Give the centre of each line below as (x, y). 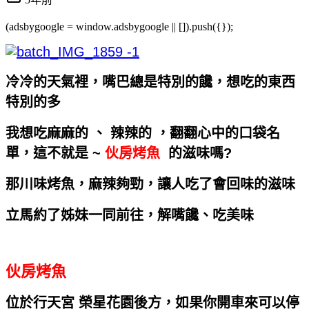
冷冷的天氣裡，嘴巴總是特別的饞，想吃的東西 (150, 82)
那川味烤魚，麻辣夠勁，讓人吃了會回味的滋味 (150, 184)
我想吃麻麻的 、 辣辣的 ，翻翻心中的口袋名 (143, 133)
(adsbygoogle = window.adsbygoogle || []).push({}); (119, 26)
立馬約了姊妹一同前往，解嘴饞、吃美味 (130, 215)
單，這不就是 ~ (55, 153)
